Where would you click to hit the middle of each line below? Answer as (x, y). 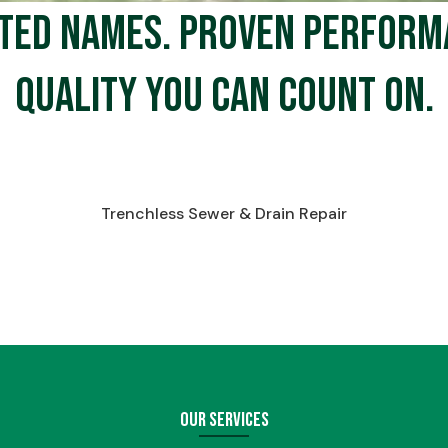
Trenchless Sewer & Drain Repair (223, 213)
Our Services (224, 420)
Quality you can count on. (224, 96)
